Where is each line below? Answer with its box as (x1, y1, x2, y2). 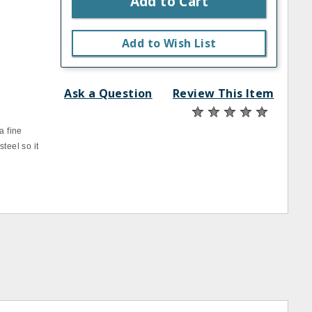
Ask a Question (64, 86, 153, 101)
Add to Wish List (122, 36, 217, 51)
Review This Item (172, 86, 274, 101)
